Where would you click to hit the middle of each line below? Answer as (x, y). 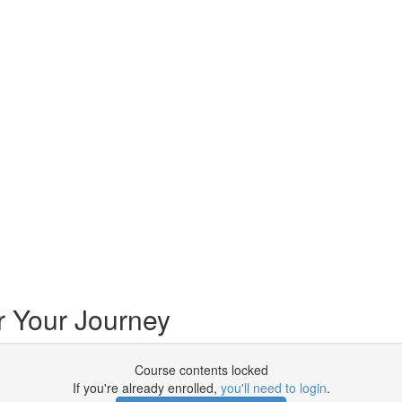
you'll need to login (273, 388)
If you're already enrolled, (146, 388)
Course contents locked (201, 370)
